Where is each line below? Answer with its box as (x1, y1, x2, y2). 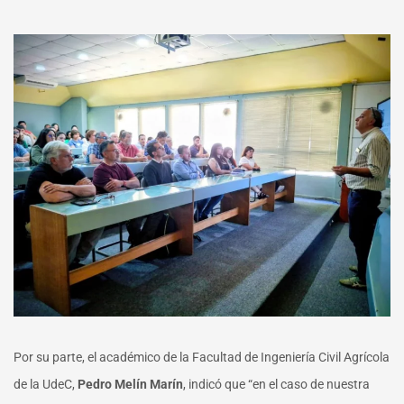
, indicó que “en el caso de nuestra (183, 377, 370, 392)
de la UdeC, (14, 377, 78, 392)
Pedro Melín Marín (78, 377, 183, 392)
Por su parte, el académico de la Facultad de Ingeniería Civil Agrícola (14, 350, 390, 365)
